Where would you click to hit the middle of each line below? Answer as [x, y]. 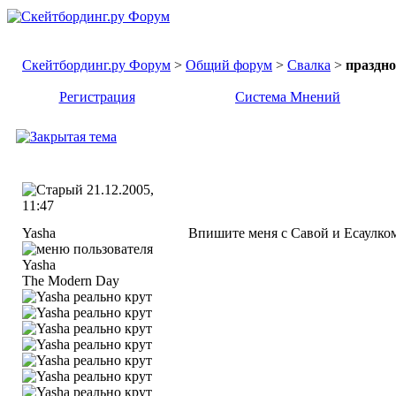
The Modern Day [71, 281]
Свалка [309, 65]
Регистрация [97, 97]
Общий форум [229, 65]
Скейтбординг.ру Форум [96, 65]
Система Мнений [288, 97]
